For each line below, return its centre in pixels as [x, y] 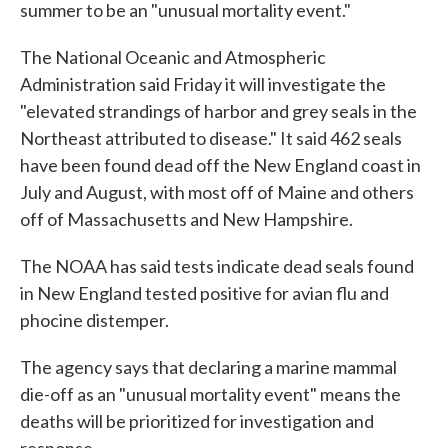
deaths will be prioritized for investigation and [197, 420]
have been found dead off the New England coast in [220, 164]
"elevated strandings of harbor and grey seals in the [218, 110]
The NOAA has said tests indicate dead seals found [217, 265]
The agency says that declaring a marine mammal [208, 366]
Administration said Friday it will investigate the [203, 83]
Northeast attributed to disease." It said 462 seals [211, 137]
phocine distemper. [94, 319]
